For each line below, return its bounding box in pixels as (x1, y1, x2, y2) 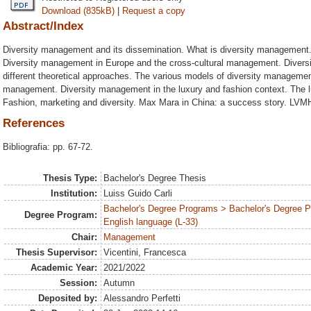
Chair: (71, 232, 97, 242)
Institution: (50, 188, 97, 199)
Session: (59, 278, 97, 288)
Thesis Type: (42, 173, 97, 183)
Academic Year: (30, 262, 97, 273)
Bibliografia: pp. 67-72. (3, 142, 93, 153)
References (3, 117, 65, 131)
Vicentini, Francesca (103, 247, 187, 258)
